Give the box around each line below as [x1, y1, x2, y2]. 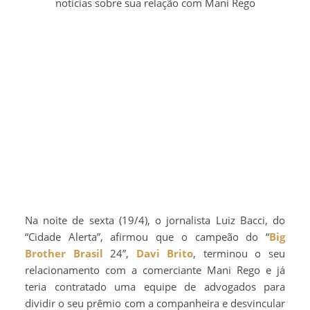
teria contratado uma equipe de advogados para [25, 280, 285, 294]
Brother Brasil [25, 246, 103, 261]
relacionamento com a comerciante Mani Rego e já [25, 263, 285, 277]
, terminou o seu [193, 246, 286, 261]
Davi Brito [136, 246, 194, 261]
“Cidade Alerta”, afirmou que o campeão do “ [25, 230, 269, 244]
